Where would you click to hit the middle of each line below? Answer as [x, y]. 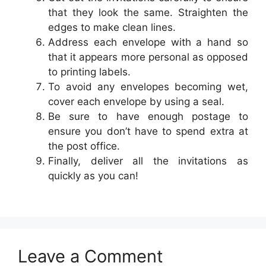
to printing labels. [89, 72]
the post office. [84, 146]
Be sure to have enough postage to [148, 117]
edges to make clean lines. [112, 28]
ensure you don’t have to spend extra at [148, 132]
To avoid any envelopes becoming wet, [148, 87]
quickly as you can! [93, 176]
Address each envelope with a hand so [148, 42]
